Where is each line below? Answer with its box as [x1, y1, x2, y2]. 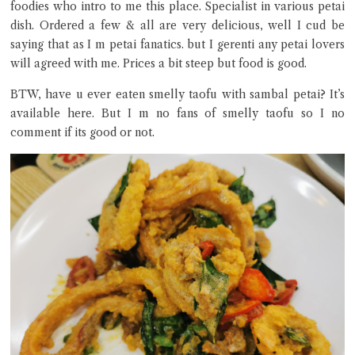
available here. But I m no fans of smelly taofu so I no [10, 106, 345, 120]
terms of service [216, 164, 300, 178]
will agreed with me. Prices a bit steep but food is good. [10, 56, 307, 71]
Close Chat [147, 121, 208, 136]
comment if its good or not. [10, 125, 155, 139]
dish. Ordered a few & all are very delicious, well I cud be [10, 18, 345, 32]
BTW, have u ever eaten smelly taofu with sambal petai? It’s [10, 87, 345, 101]
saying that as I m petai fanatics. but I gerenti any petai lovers [10, 37, 345, 52]
